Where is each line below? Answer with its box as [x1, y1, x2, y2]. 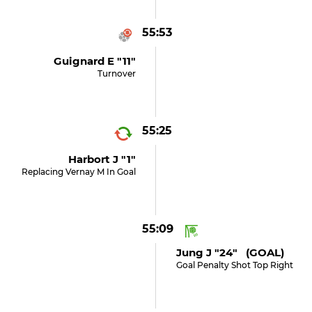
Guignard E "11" [54, 54, 136, 68]
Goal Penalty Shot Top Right [175, 260, 293, 270]
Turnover [97, 68, 136, 79]
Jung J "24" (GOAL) [175, 246, 284, 259]
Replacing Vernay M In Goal [22, 166, 136, 177]
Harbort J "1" [68, 153, 136, 166]
